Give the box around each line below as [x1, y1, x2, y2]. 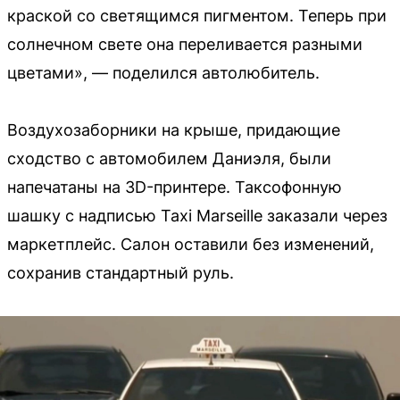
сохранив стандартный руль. [7, 262, 234, 282]
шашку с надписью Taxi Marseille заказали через [7, 205, 387, 225]
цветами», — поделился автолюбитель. [7, 62, 320, 82]
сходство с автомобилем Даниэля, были [7, 148, 331, 168]
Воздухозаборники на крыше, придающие [7, 120, 340, 139]
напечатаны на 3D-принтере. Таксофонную [7, 177, 342, 196]
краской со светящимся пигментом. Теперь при [7, 5, 387, 25]
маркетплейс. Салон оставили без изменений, [7, 234, 374, 254]
